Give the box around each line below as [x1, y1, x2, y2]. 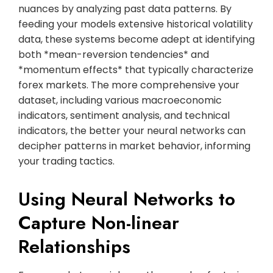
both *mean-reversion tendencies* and [18, 47, 209, 62]
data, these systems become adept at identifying [18, 32, 255, 46]
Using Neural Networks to [18, 185, 235, 212]
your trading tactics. [18, 154, 115, 168]
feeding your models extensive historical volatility [18, 16, 253, 31]
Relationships [18, 233, 130, 260]
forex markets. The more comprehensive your [18, 77, 239, 92]
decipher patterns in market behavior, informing [18, 138, 250, 153]
